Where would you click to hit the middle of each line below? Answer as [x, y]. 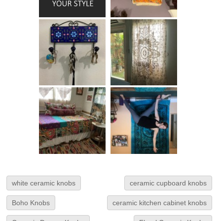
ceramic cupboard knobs [168, 183]
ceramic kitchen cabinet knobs [159, 203]
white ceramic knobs [44, 183]
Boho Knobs [31, 203]
